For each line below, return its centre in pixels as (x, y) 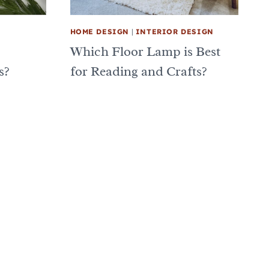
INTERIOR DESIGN (174, 31)
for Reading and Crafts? (138, 71)
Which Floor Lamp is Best (145, 51)
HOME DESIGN (100, 31)
